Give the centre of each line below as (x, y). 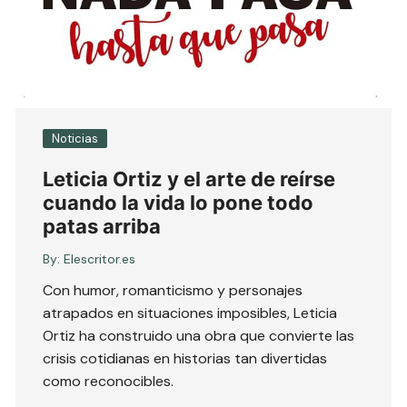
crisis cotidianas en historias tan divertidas (185, 359)
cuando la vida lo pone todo (179, 203)
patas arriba (102, 227)
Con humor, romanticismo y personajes (173, 291)
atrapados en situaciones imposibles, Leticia (190, 313)
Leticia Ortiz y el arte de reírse (189, 179)
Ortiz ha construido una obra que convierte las (199, 336)
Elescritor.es (100, 259)
